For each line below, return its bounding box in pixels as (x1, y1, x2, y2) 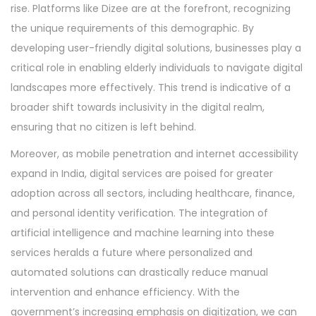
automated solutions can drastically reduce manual (11, 265, 268, 279)
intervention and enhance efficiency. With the (11, 285, 240, 299)
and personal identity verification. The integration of (11, 206, 268, 220)
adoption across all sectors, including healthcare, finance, (11, 186, 295, 200)
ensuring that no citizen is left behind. (11, 120, 196, 134)
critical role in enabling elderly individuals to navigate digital (11, 61, 303, 75)
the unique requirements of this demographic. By (11, 21, 254, 35)
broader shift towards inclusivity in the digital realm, (11, 100, 265, 114)
